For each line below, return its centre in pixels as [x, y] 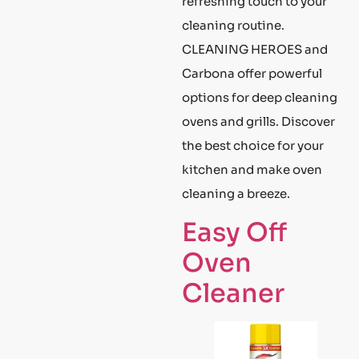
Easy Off [234, 233]
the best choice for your [253, 145]
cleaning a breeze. [236, 193]
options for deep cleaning [260, 97]
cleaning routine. [233, 25]
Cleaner [233, 294]
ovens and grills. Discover [258, 121]
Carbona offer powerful [252, 73]
